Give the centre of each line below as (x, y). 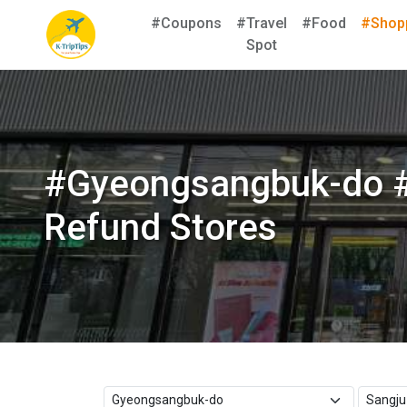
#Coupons (186, 23)
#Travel (262, 23)
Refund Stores (160, 228)
